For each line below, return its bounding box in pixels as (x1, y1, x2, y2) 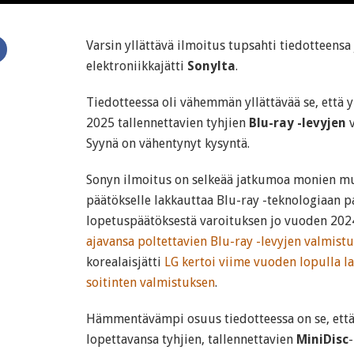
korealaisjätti (86, 254, 164, 269)
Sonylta (187, 58, 235, 73)
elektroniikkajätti (86, 58, 187, 73)
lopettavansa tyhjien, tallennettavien (86, 332, 296, 347)
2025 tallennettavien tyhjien (86, 115, 249, 130)
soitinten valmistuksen (86, 275, 215, 290)
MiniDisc (296, 332, 348, 347)
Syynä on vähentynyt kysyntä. (86, 136, 250, 151)
